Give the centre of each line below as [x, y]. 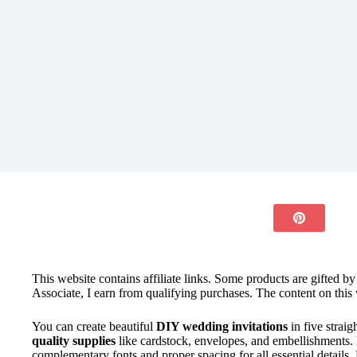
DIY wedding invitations [222, 326]
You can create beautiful [94, 326]
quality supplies [74, 341]
